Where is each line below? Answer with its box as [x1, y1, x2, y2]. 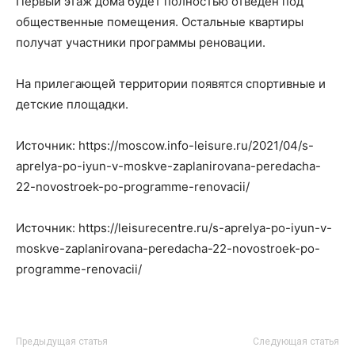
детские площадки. [16, 97, 128, 112]
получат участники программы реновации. [16, 35, 265, 50]
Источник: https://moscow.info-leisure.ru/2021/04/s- [16, 138, 314, 153]
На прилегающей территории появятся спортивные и [16, 76, 326, 91]
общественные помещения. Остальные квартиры [16, 14, 303, 29]
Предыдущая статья [16, 336, 108, 347]
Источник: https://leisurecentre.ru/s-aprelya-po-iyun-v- [16, 220, 332, 235]
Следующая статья [253, 336, 339, 347]
